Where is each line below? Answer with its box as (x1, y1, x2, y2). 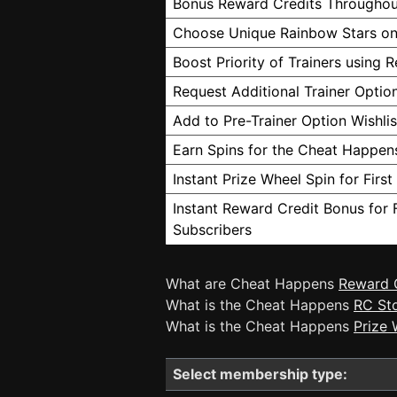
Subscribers (173, 221, 252, 238)
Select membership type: (173, 365, 347, 383)
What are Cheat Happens (166, 275, 339, 292)
